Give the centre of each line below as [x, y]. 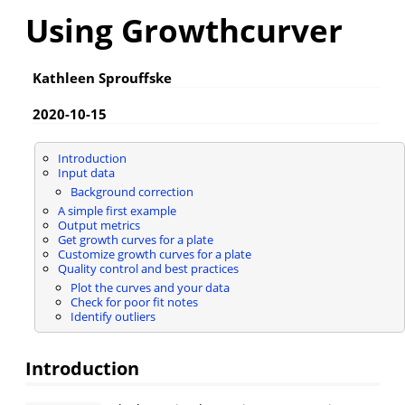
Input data [86, 172]
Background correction [132, 191]
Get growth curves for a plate [135, 239]
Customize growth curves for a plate [154, 254]
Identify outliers [113, 316]
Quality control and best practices [148, 268]
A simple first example [117, 210]
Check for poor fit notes [134, 301]
